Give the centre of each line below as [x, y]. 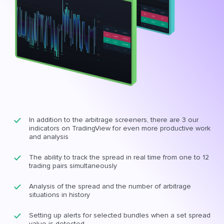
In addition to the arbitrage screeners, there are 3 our [114, 119]
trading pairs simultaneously [73, 165]
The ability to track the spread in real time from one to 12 [119, 157]
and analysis [49, 136]
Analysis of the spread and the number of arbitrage [110, 186]
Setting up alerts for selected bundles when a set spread [120, 215]
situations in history [59, 194]
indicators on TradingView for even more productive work [120, 128]
